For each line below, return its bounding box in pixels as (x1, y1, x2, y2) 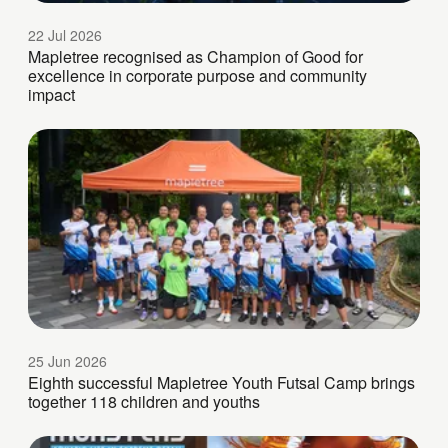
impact (28, 83, 75, 107)
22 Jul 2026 (28, 25, 102, 46)
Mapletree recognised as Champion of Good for (28, 45, 363, 69)
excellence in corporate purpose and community (28, 64, 367, 88)
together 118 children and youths (28, 390, 260, 414)
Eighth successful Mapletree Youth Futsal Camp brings (28, 371, 415, 395)
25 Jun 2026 (28, 351, 107, 372)
